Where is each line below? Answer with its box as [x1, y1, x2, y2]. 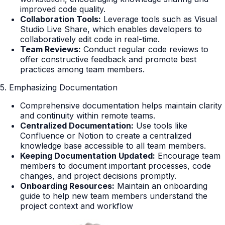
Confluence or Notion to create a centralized [20, 131, 191, 141]
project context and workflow [20, 201, 133, 211]
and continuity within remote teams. [20, 110, 155, 121]
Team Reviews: [20, 44, 81, 55]
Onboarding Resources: [20, 181, 115, 191]
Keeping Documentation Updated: [20, 151, 155, 161]
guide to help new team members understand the [20, 191, 207, 201]
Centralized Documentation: [20, 121, 134, 131]
